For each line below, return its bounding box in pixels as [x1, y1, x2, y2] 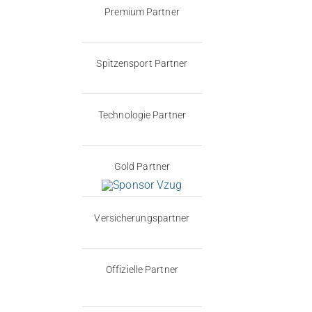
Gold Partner [114, 161, 171, 172]
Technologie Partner [98, 109, 186, 120]
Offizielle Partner [106, 264, 178, 275]
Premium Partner [104, 6, 180, 17]
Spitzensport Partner [96, 58, 188, 69]
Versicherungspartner [94, 212, 190, 224]
